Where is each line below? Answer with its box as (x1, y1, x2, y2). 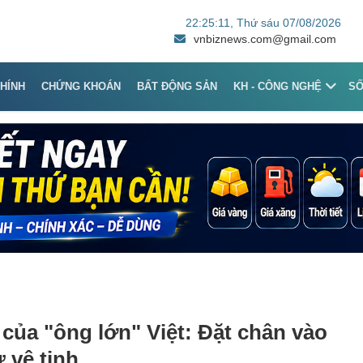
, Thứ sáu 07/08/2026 (229, 15, 341, 29)
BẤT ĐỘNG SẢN (137, 79, 218, 92)
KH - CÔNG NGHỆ (233, 79, 322, 92)
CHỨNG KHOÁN (41, 79, 122, 92)
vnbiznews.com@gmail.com (194, 32, 336, 45)
